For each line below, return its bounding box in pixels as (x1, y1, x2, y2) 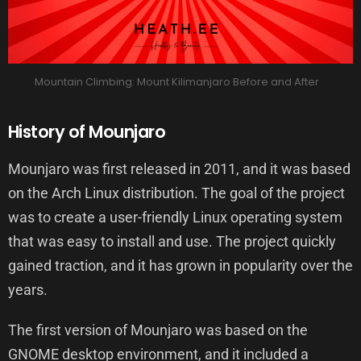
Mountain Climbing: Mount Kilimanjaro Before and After (34, 74, 319, 90)
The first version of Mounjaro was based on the (8, 322, 308, 339)
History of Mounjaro (8, 120, 166, 144)
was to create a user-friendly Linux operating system (8, 209, 342, 226)
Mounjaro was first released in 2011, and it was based (8, 160, 351, 178)
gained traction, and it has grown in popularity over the (8, 257, 353, 275)
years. (8, 281, 48, 299)
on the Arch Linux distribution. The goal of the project (8, 185, 345, 202)
